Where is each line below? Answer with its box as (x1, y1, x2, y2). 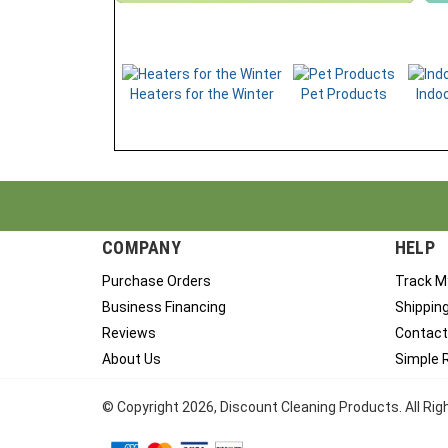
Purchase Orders (102, 279, 211, 295)
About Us (102, 357, 161, 373)
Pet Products (301, 92, 387, 108)
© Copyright (102, 405, 182, 421)
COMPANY (102, 243, 182, 264)
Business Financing (102, 305, 226, 321)
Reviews (102, 331, 156, 347)
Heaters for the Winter (129, 92, 274, 108)
